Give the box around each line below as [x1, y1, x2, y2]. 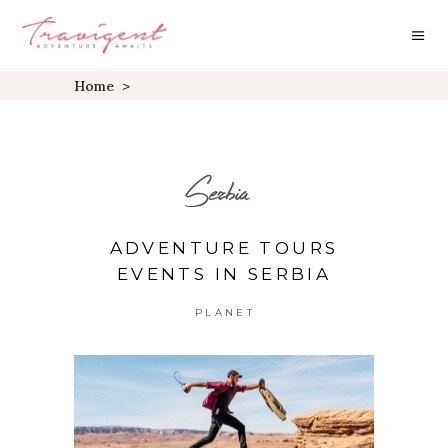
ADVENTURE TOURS [109, 237, 339, 258]
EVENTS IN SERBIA [116, 263, 332, 284]
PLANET [195, 305, 255, 319]
